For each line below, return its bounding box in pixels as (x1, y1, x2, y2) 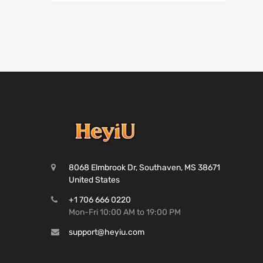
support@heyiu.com (69, 227, 144, 238)
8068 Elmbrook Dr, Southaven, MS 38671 (69, 163, 220, 173)
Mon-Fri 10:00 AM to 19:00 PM (69, 207, 181, 218)
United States (69, 175, 120, 186)
